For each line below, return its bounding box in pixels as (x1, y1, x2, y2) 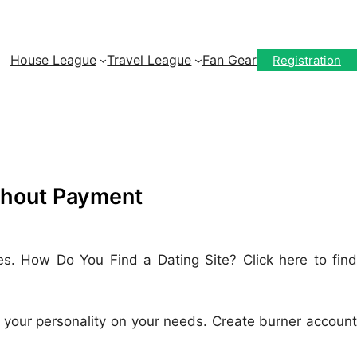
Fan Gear (202, 52, 257, 69)
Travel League (107, 52, 192, 69)
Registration (273, 52, 341, 68)
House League (10, 52, 96, 69)
